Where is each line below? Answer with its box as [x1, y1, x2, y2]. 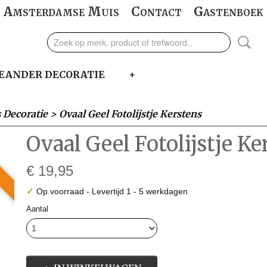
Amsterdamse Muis [4, 4, 119, 20]
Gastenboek [194, 4, 263, 20]
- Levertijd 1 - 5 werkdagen [86, 187, 188, 196]
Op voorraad [34, 187, 86, 196]
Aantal [26, 204, 48, 213]
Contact [131, 4, 182, 20]
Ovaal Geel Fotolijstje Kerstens [59, 108, 201, 120]
